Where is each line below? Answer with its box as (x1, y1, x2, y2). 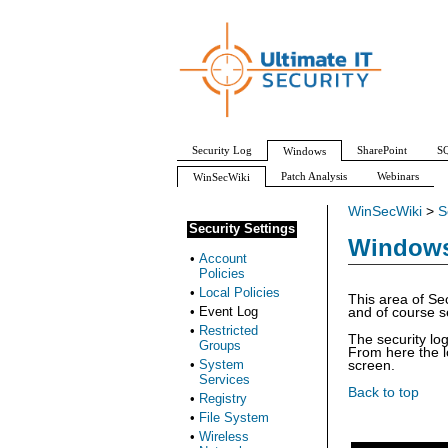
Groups (199, 338, 241, 353)
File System (199, 410, 269, 425)
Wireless (199, 429, 249, 444)
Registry (199, 391, 247, 406)
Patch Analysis (281, 170, 347, 182)
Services (199, 372, 250, 387)
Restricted (199, 323, 258, 338)
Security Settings (189, 221, 295, 236)
